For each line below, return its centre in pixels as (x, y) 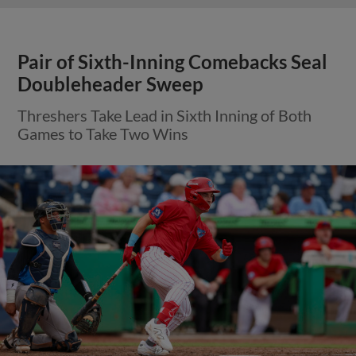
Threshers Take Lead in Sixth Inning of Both (165, 115)
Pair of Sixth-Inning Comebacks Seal (173, 62)
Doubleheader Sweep (111, 84)
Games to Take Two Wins (103, 133)
